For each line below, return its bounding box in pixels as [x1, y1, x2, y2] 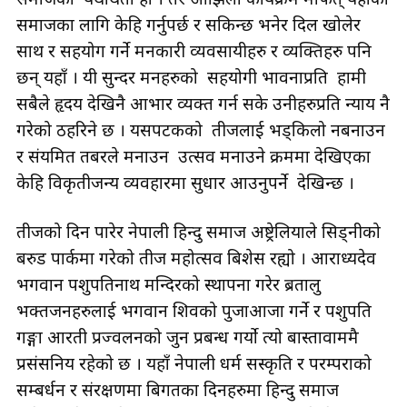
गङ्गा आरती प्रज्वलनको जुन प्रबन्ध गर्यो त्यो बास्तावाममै [16, 324, 359, 349]
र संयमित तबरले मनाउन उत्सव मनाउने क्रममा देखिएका [16, 144, 371, 168]
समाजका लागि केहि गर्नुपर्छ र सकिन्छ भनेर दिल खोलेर [16, 12, 361, 36]
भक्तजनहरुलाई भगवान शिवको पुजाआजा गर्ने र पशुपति [16, 298, 372, 323]
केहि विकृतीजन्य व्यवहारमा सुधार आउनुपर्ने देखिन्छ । [16, 170, 354, 194]
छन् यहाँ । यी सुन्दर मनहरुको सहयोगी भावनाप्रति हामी [16, 65, 366, 89]
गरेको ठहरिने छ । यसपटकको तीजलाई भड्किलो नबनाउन [16, 117, 385, 142]
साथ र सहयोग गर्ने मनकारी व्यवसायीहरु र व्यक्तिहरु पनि [16, 38, 372, 63]
